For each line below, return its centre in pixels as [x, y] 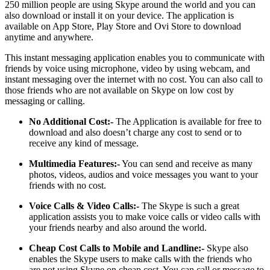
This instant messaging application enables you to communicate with [135, 58]
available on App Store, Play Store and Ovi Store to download [123, 27]
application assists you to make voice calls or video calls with [145, 217]
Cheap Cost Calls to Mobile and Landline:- [117, 248]
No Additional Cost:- [71, 122]
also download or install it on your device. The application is [119, 16]
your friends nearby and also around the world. [118, 228]
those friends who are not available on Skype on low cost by [119, 90]
